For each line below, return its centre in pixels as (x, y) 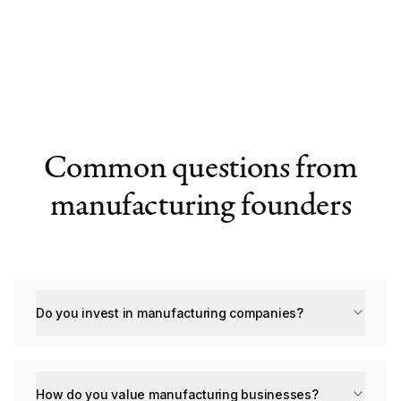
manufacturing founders (200, 203)
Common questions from (200, 165)
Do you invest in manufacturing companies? (170, 312)
